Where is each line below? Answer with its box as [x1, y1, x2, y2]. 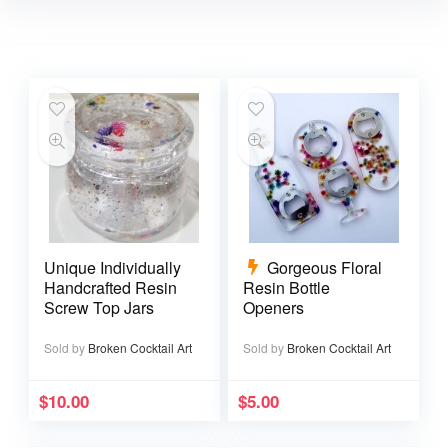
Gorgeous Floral [266, 256, 382, 280]
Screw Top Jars [43, 296, 154, 320]
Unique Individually [43, 256, 181, 280]
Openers [242, 296, 304, 320]
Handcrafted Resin [43, 276, 177, 300]
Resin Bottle [242, 276, 330, 300]
